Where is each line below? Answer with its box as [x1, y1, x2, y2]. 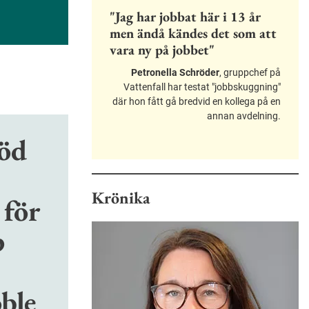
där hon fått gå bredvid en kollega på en [112, 96, 281, 108]
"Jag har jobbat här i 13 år [110, 8, 261, 26]
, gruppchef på [219, 67, 281, 79]
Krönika [92, 187, 150, 209]
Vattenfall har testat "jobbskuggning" [123, 81, 281, 93]
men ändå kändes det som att [110, 24, 277, 43]
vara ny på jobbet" [110, 41, 215, 59]
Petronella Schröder [131, 67, 219, 79]
